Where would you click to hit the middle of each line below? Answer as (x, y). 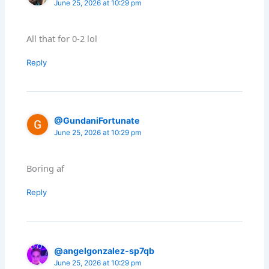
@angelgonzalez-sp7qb (104, 250)
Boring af (46, 168)
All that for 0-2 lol (62, 38)
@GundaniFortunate (97, 121)
